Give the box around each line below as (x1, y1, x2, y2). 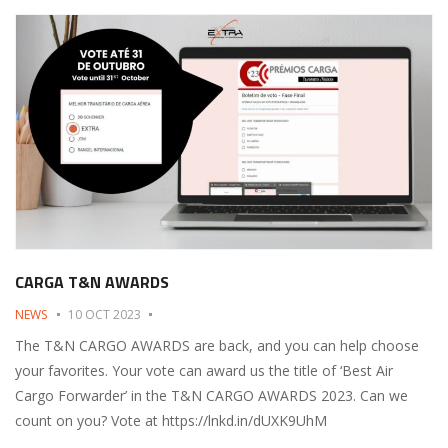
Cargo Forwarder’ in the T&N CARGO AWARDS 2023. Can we (15, 385, 408, 405)
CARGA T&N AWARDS (15, 269, 169, 294)
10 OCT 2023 (68, 305, 141, 323)
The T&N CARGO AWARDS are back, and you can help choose (15, 335, 419, 355)
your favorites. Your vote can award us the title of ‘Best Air (15, 360, 393, 380)
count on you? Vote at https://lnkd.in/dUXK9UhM (15, 410, 327, 430)
